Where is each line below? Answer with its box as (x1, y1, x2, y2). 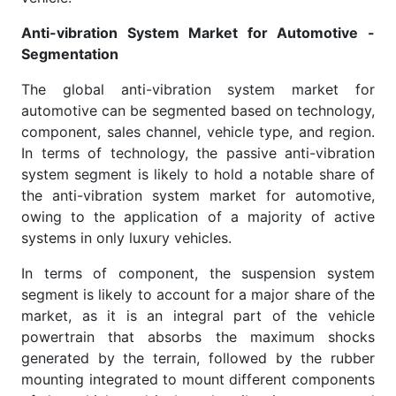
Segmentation (21, 44, 118, 63)
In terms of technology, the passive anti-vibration (21, 143, 375, 162)
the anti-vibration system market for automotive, (21, 186, 375, 204)
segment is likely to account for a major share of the (21, 285, 375, 303)
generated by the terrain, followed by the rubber (21, 348, 375, 367)
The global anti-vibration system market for (21, 80, 375, 98)
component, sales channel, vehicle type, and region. (21, 122, 375, 141)
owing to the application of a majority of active (21, 207, 375, 225)
